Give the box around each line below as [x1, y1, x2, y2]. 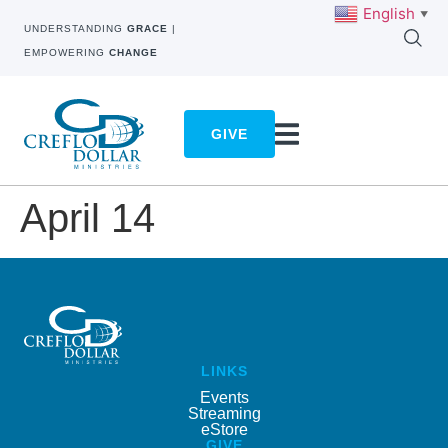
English [363, 3, 415, 23]
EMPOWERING [24, 47, 109, 58]
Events [199, 388, 249, 406]
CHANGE [109, 47, 158, 58]
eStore [200, 420, 248, 438]
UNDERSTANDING [24, 23, 127, 34]
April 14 [20, 196, 155, 241]
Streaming [187, 404, 261, 422]
